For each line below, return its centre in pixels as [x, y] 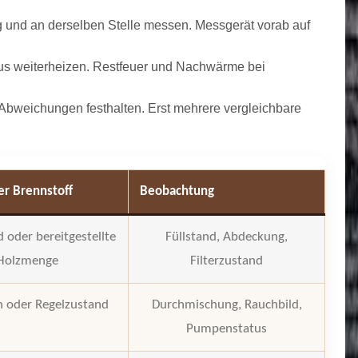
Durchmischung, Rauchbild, [227, 304]
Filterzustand [227, 261]
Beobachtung [177, 191]
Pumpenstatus [227, 328]
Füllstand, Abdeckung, [227, 237]
